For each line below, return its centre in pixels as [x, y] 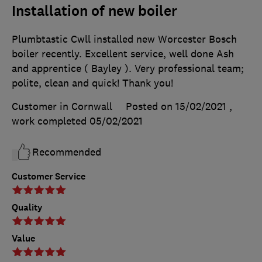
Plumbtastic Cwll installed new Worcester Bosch [124, 39]
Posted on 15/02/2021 [176, 107]
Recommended [67, 152]
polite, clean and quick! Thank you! [92, 83]
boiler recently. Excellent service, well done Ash [123, 54]
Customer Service [49, 177]
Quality [27, 208]
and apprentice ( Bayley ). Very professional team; [128, 69]
